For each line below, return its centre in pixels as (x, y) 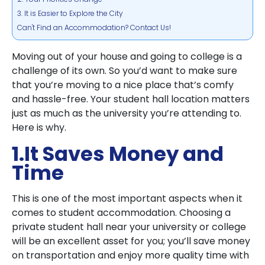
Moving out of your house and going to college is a (127, 56)
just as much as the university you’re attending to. (127, 113)
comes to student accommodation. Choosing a (121, 213)
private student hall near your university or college (129, 227)
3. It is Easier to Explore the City (71, 13)
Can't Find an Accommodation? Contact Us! (94, 28)
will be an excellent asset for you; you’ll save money (131, 241)
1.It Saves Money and (118, 154)
